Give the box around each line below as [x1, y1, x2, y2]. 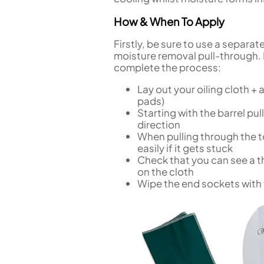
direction [137, 117, 180, 131]
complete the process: [114, 61, 221, 74]
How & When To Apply [114, 15, 225, 29]
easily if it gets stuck [137, 141, 233, 154]
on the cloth [137, 164, 194, 178]
